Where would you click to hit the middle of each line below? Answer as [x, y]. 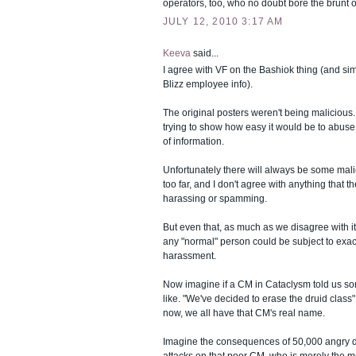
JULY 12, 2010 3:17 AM [223, 21]
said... [205, 53]
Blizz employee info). [208, 84]
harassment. [190, 255]
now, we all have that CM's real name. [244, 313]
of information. [193, 141]
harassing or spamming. [215, 198]
